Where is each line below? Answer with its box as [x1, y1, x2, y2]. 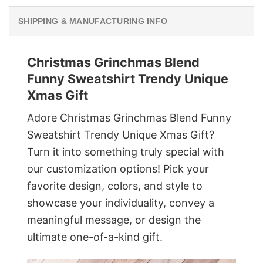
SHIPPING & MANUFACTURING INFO [18, 16, 168, 26]
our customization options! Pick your [27, 163, 209, 176]
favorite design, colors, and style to [27, 180, 203, 193]
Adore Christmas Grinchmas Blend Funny [27, 112, 231, 124]
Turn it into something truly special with [27, 146, 224, 159]
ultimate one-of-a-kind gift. [27, 231, 163, 244]
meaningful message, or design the [27, 214, 201, 227]
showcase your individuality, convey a [27, 197, 214, 210]
